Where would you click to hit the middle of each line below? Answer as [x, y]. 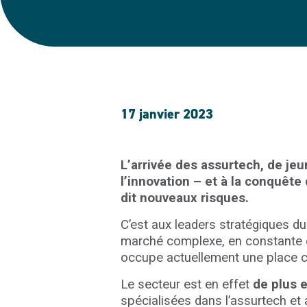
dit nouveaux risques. [187, 198]
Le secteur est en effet [187, 284]
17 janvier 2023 [167, 114]
